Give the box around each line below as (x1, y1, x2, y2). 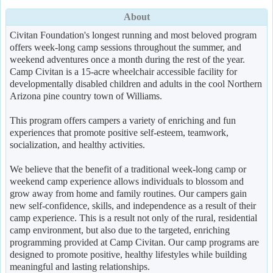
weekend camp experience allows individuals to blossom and (10, 176, 244, 186)
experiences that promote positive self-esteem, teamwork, (10, 127, 229, 138)
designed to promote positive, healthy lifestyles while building (10, 249, 247, 260)
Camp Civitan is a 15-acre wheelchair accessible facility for (10, 66, 237, 77)
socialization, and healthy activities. (10, 140, 145, 150)
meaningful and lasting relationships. (10, 261, 150, 272)
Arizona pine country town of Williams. (10, 91, 162, 101)
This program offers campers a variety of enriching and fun (10, 115, 236, 126)
